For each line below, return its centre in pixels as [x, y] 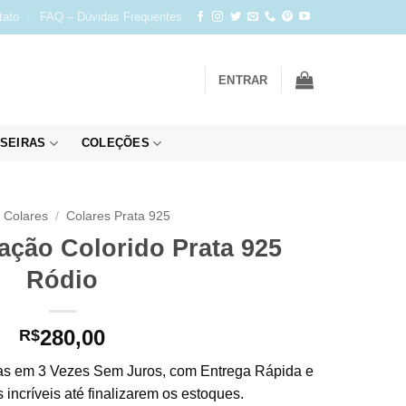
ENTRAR [243, 80]
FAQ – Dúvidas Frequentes [111, 17]
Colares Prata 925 [118, 216]
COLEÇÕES [115, 143]
